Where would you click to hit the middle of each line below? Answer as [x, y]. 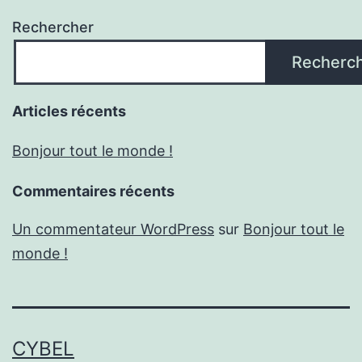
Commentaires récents [93, 192]
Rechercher [53, 27]
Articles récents [69, 112]
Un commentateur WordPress [113, 229]
